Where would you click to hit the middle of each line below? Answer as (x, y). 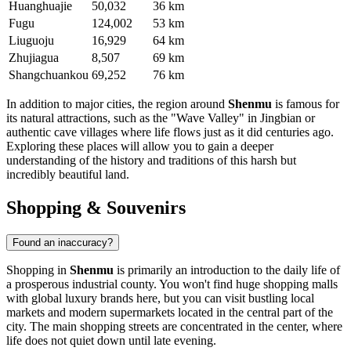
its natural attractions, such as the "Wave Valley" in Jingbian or (161, 118)
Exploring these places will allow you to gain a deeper (140, 147)
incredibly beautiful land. (68, 175)
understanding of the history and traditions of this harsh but (151, 161)
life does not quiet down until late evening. (111, 341)
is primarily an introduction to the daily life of (227, 270)
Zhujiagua (34, 58)
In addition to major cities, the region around (117, 104)
